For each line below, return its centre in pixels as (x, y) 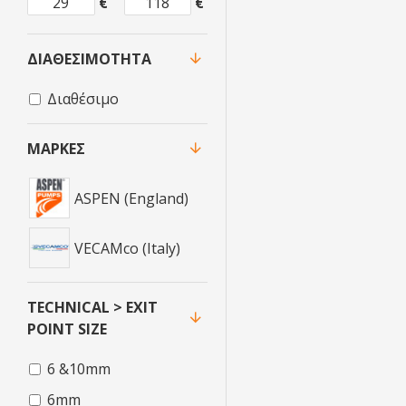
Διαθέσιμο (83, 99)
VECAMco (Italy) (127, 248)
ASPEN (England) (131, 198)
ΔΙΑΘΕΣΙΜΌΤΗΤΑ (89, 59)
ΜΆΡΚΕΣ (56, 149)
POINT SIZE (67, 329)
